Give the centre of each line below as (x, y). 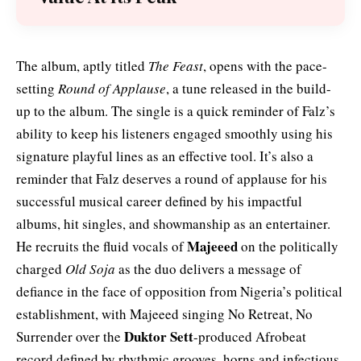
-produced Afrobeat (250, 337)
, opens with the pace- (265, 66)
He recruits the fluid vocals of (102, 247)
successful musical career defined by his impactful (159, 201)
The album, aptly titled (82, 66)
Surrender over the (70, 337)
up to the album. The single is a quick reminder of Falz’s (176, 111)
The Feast (176, 66)
